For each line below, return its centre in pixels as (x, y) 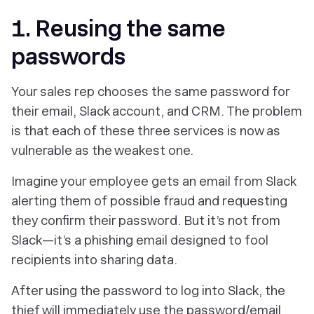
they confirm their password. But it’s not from (146, 220)
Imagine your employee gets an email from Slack (153, 181)
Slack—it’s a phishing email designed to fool (140, 240)
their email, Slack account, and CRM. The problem (157, 111)
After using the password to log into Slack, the (148, 291)
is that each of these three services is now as (146, 131)
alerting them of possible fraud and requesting (149, 201)
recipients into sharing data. (94, 260)
